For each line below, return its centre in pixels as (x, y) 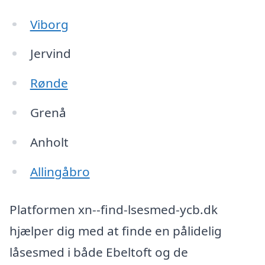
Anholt (49, 142)
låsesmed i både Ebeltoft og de (99, 252)
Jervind (50, 54)
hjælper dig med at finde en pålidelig (116, 230)
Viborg (49, 24)
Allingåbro (60, 171)
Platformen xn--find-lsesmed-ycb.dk (114, 209)
